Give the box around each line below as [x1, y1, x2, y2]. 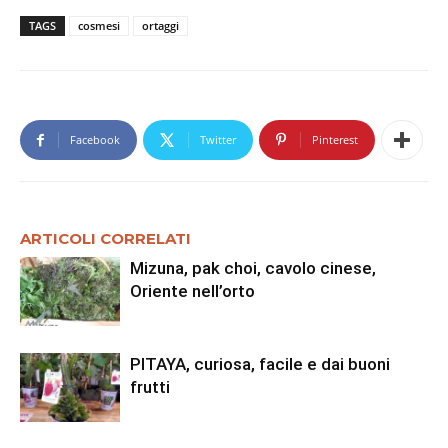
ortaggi [142, 17, 179, 33]
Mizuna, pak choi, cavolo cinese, [130, 257, 376, 278]
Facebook [70, 131, 120, 147]
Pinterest [312, 131, 358, 147]
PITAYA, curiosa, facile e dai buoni [130, 353, 390, 374]
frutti [130, 376, 170, 397]
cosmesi [78, 17, 120, 33]
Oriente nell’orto [130, 280, 255, 301]
